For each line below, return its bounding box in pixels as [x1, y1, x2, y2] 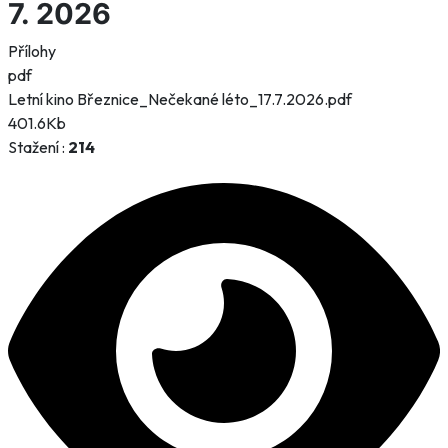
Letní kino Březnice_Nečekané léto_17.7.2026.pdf [8, 88, 352, 109]
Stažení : [8, 136, 68, 157]
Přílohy [8, 40, 56, 61]
